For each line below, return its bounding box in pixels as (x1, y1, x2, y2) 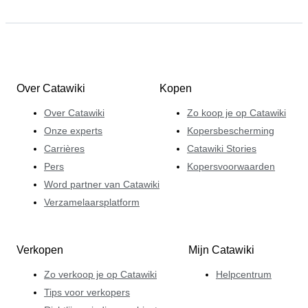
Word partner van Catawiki (44, 179, 159, 190)
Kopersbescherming (187, 125, 274, 137)
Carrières (44, 143, 85, 155)
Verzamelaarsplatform (44, 197, 140, 208)
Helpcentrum (216, 269, 272, 280)
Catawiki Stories (187, 143, 256, 155)
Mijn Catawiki (188, 244, 254, 256)
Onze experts (44, 125, 102, 137)
